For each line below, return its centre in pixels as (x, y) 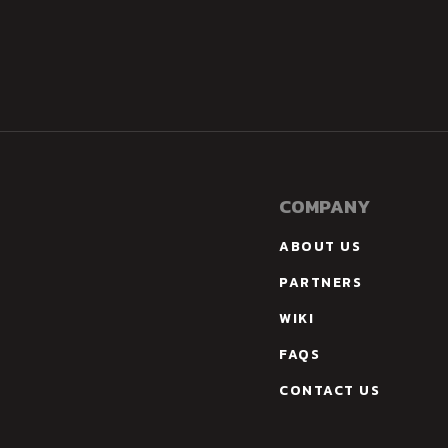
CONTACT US (330, 389)
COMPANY (325, 206)
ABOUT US (320, 245)
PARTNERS (321, 281)
